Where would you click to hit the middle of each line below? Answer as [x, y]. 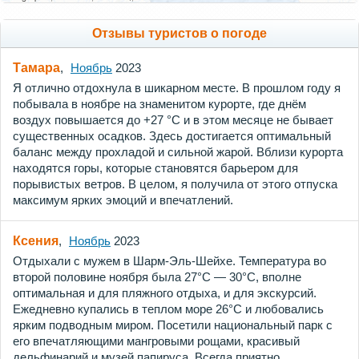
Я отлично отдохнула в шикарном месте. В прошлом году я [177, 88]
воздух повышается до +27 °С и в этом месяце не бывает [173, 120]
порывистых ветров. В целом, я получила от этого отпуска [175, 184]
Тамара [36, 68]
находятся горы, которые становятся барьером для [155, 168]
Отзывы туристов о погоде [179, 34]
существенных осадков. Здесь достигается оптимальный [172, 136]
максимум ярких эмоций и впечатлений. [123, 200]
